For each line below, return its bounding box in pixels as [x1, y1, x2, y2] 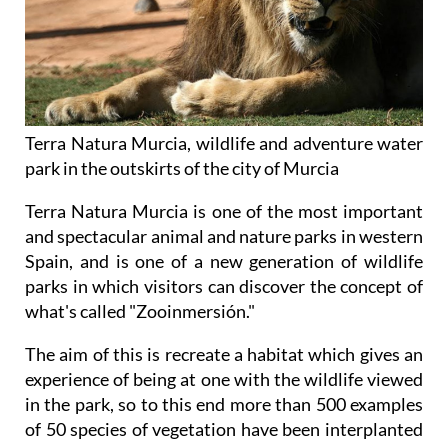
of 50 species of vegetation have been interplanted [25, 418, 423, 441]
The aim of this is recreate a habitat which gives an [25, 343, 423, 366]
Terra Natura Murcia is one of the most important [25, 200, 423, 223]
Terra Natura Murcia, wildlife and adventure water [25, 132, 423, 155]
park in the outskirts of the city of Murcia [25, 157, 339, 180]
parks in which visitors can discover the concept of [25, 275, 423, 298]
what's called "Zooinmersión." [25, 300, 255, 323]
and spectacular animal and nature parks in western [25, 225, 423, 248]
